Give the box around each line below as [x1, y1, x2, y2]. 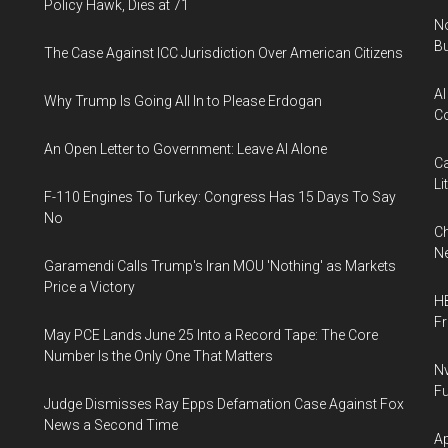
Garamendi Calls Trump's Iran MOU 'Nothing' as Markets [44, 258, 396, 274]
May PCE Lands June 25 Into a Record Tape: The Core [44, 327, 378, 343]
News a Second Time [44, 417, 178, 433]
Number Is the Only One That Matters [44, 348, 273, 364]
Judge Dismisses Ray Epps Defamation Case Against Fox [44, 396, 404, 412]
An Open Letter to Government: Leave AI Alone [44, 141, 327, 157]
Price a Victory [44, 279, 135, 295]
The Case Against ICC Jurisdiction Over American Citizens [44, 45, 403, 61]
